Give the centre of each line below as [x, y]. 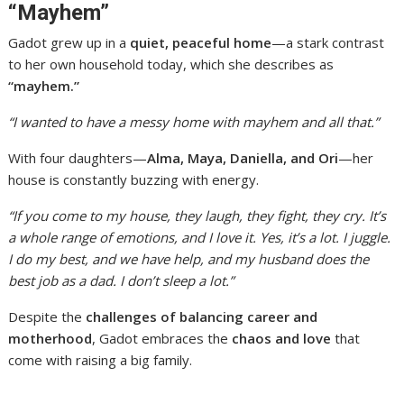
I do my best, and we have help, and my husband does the [189, 258]
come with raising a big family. [101, 359]
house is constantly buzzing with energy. [134, 179]
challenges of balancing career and [202, 316]
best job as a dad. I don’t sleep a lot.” [121, 280]
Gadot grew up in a [69, 42]
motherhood [50, 338]
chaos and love [282, 338]
